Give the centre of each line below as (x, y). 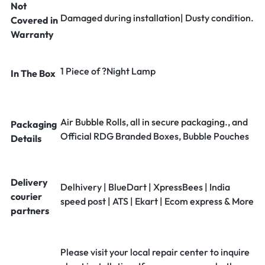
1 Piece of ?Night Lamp (108, 71)
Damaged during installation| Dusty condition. (157, 18)
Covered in (34, 20)
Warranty (32, 34)
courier (26, 196)
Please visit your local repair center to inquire (155, 252)
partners (30, 211)
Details (26, 138)
